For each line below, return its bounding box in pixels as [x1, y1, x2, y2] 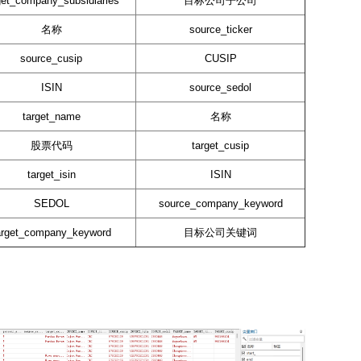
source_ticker [189, 23, 252, 36]
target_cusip [192, 139, 249, 152]
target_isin [27, 168, 76, 181]
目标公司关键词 [184, 226, 257, 239]
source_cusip [20, 52, 82, 65]
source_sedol [189, 81, 251, 94]
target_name [22, 110, 81, 123]
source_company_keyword [158, 197, 283, 210]
